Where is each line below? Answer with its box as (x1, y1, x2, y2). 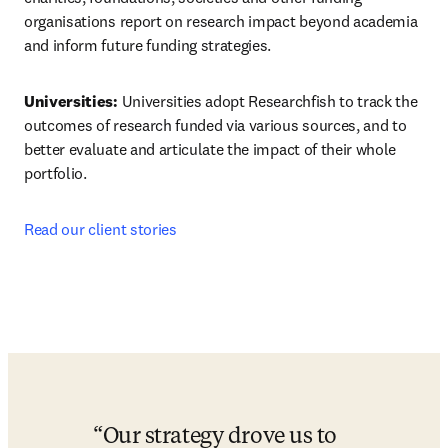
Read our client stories (24, 219, 177, 239)
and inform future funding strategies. (24, 35, 272, 55)
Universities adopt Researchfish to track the (121, 91, 418, 111)
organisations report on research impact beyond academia (24, 11, 418, 31)
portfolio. (24, 163, 87, 183)
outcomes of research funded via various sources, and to (24, 115, 407, 135)
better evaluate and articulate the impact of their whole (24, 139, 397, 159)
